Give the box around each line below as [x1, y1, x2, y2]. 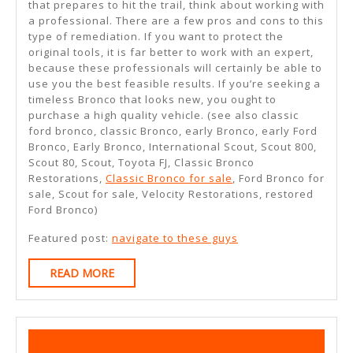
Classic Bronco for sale [106, 171, 232, 186]
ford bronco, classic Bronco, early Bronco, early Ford [28, 124, 318, 139]
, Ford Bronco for [232, 171, 325, 186]
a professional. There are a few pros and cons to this [28, 13, 324, 28]
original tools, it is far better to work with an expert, [28, 45, 314, 60]
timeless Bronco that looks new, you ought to [28, 92, 277, 107]
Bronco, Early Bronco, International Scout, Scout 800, [28, 139, 317, 154]
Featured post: [28, 231, 112, 246]
